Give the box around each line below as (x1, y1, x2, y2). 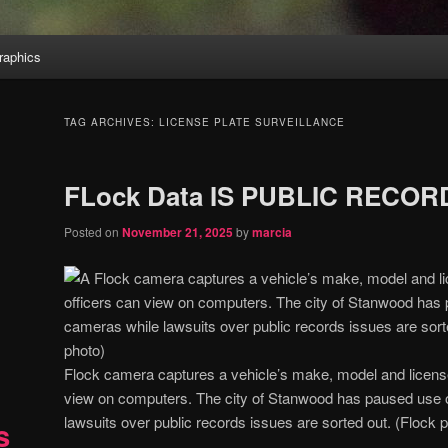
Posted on (64, 223, 122, 241)
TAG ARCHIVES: (64, 115, 159, 130)
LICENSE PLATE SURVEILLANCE (159, 115, 345, 130)
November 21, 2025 (122, 223, 233, 242)
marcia (252, 223, 292, 242)
